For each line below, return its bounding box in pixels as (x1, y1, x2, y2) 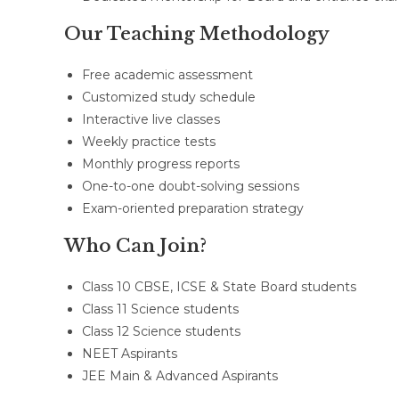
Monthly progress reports (82, 156, 240, 172)
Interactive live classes (82, 111, 220, 127)
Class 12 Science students (82, 323, 240, 339)
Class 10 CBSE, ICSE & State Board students (82, 279, 356, 295)
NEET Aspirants (82, 346, 177, 362)
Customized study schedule (82, 89, 256, 105)
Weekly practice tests (82, 134, 216, 150)
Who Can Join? (64, 235, 207, 256)
